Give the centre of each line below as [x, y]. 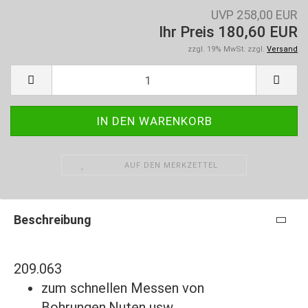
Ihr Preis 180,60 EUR [228, 32]
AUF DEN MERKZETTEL [171, 166]
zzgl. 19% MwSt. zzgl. [227, 49]
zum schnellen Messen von [123, 288]
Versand [282, 49]
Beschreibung [53, 220]
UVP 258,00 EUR [254, 15]
